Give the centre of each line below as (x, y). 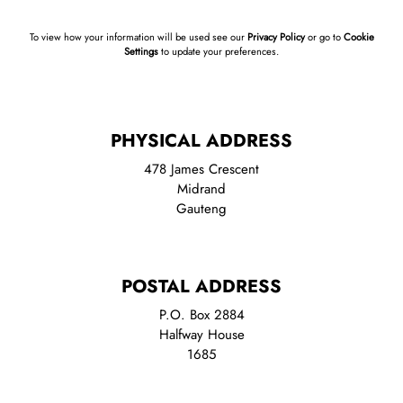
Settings (141, 51)
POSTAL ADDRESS (201, 286)
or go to (324, 36)
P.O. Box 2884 (201, 314)
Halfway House (201, 334)
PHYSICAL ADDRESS (201, 140)
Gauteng (201, 208)
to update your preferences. (219, 51)
